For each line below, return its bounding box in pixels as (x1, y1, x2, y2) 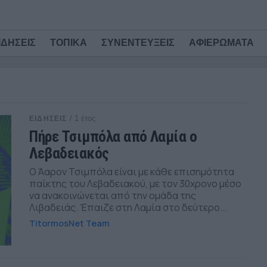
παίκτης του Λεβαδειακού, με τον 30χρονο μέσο (29, 177, 242, 190)
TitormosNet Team (29, 218, 110, 229)
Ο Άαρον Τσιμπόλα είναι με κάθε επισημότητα (29, 165, 235, 178)
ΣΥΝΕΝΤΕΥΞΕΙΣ (101, 38, 175, 48)
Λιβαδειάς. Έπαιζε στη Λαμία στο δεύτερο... (29, 201, 228, 214)
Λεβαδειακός (29, 144, 109, 162)
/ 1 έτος (70, 114, 96, 123)
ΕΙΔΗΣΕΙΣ (29, 114, 67, 123)
